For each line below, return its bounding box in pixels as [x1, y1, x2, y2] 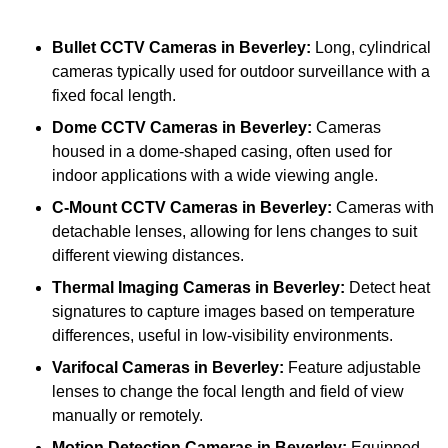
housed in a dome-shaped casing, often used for [52, 143, 392, 161]
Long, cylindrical [311, 39, 431, 57]
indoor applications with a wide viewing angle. [52, 167, 378, 185]
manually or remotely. [52, 407, 203, 425]
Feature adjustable [284, 359, 421, 377]
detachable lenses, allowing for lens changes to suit [52, 223, 417, 241]
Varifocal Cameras [52, 359, 190, 377]
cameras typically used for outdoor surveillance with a [52, 63, 430, 81]
